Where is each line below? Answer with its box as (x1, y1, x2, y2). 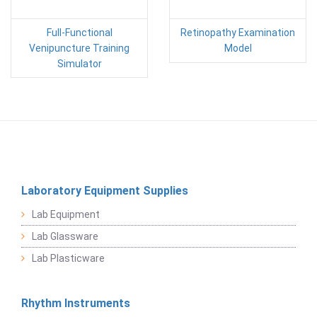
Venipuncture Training (29, 42, 129, 54)
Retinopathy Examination (180, 27, 295, 38)
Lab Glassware (32, 231, 98, 242)
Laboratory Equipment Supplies (21, 184, 188, 197)
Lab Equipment (32, 209, 100, 220)
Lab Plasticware (32, 253, 105, 264)
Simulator (57, 58, 102, 69)
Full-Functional (46, 27, 113, 38)
